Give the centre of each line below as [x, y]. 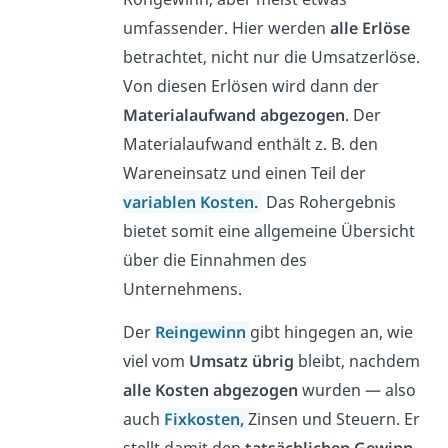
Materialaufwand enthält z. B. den [250, 143]
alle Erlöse [369, 27]
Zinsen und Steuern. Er [333, 418]
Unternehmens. [182, 288]
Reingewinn [200, 331]
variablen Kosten [188, 201]
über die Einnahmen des [214, 259]
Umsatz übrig [241, 360]
